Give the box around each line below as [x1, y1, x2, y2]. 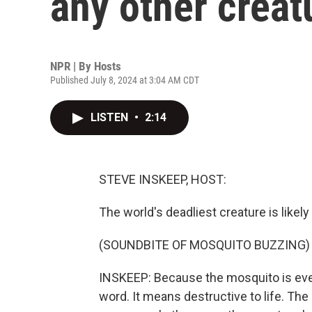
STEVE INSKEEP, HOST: [99, 172, 226, 187]
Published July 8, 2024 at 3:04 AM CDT [50, 75, 199, 86]
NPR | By [50, 59, 94, 73]
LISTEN [91, 111, 131, 124]
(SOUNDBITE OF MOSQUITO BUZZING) [99, 237, 310, 252]
